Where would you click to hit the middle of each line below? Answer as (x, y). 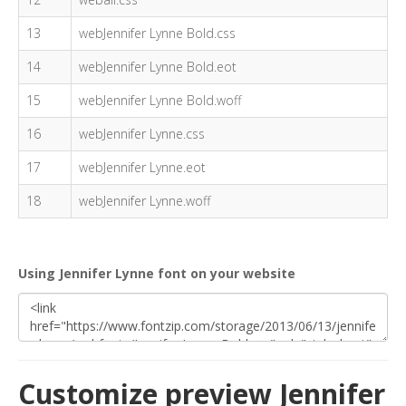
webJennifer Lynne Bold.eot (158, 67)
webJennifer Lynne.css (142, 134)
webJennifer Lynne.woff (145, 201)
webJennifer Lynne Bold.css (157, 33)
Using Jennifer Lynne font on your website (157, 273)
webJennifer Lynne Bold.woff (160, 100)
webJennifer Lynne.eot (142, 167)
